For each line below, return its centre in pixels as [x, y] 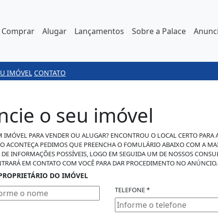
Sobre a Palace [159, 31]
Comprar [18, 31]
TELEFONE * [132, 190]
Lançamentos [99, 31]
